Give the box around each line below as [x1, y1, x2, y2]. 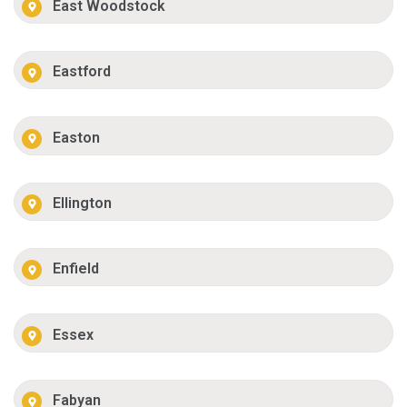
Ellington [53, 194, 113, 212]
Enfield [53, 260, 100, 278]
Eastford [53, 63, 112, 81]
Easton [53, 128, 101, 146]
